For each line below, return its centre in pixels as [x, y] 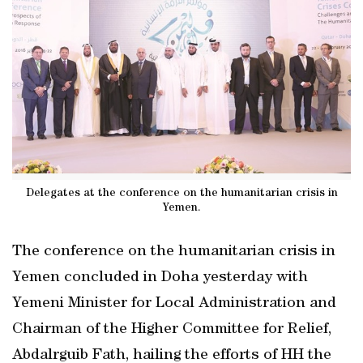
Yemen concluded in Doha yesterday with [160, 278]
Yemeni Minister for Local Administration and [174, 304]
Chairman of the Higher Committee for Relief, [172, 330]
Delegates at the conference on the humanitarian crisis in [181, 193]
